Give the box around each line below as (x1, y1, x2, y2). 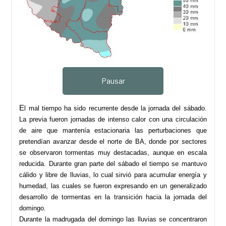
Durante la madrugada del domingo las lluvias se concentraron (19, 215, 207, 223)
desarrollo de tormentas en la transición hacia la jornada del (19, 193, 207, 201)
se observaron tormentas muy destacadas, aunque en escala (19, 148, 207, 156)
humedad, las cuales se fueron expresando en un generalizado (19, 182, 207, 190)
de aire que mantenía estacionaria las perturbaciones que (19, 126, 207, 134)
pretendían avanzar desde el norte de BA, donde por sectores (19, 137, 207, 145)
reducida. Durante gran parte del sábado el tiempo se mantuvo (19, 159, 207, 167)
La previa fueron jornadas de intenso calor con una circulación (19, 115, 207, 123)
